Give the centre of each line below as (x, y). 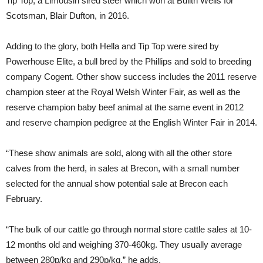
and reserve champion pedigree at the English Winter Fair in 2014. (131, 122)
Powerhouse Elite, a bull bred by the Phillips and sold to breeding (129, 61)
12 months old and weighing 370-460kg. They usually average (124, 244)
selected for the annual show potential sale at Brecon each (117, 183)
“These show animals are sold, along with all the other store (119, 153)
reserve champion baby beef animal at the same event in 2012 (125, 107)
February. (24, 198)
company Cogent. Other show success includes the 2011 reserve (131, 76)
